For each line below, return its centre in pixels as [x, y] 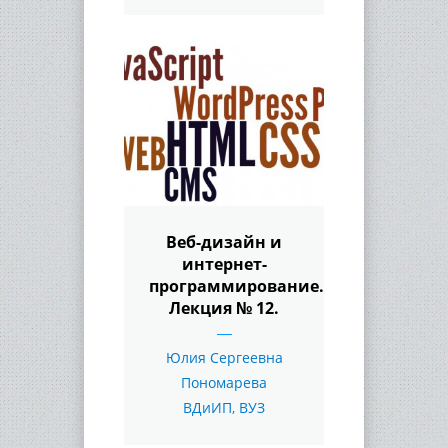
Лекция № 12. [224, 307]
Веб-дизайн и [224, 241]
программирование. [236, 285]
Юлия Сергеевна [224, 357]
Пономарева [224, 382]
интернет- [224, 263]
